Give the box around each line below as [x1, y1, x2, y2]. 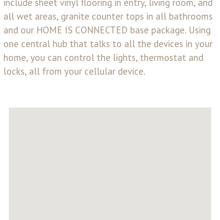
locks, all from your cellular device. [3, 65, 145, 77]
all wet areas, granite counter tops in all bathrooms [3, 10, 213, 22]
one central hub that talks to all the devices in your [3, 37, 213, 50]
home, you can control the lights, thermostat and [3, 51, 203, 63]
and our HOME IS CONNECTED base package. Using [3, 24, 211, 36]
